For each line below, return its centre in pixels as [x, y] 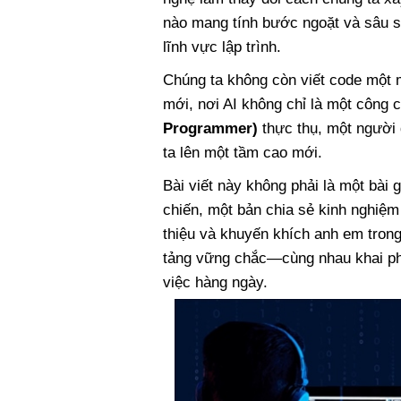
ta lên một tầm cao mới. [243, 153]
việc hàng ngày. [215, 282]
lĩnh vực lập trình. [222, 47]
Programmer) [210, 128]
